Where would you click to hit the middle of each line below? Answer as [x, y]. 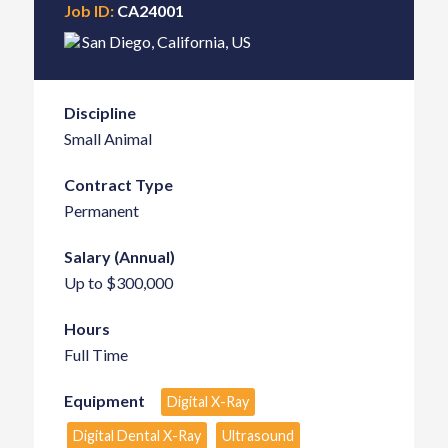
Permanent [101, 210]
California [190, 41]
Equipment [104, 400]
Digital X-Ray [207, 401]
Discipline [99, 112]
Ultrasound [257, 435]
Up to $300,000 [118, 282]
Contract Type [118, 184]
